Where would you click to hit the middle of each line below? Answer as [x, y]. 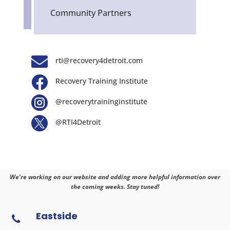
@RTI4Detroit [78, 122]
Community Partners [91, 13]
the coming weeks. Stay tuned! [115, 186]
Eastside [56, 216]
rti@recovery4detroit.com [99, 60]
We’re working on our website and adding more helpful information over [115, 177]
